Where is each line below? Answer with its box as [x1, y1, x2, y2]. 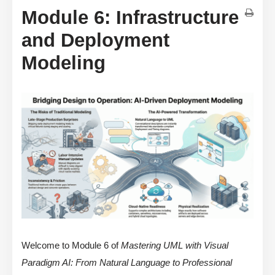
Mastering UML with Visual [121, 240, 228, 251]
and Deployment [21, 29, 169, 52]
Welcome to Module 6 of [21, 240, 121, 251]
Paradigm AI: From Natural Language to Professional [21, 257, 232, 268]
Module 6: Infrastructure [21, 7, 239, 29]
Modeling [21, 52, 106, 74]
